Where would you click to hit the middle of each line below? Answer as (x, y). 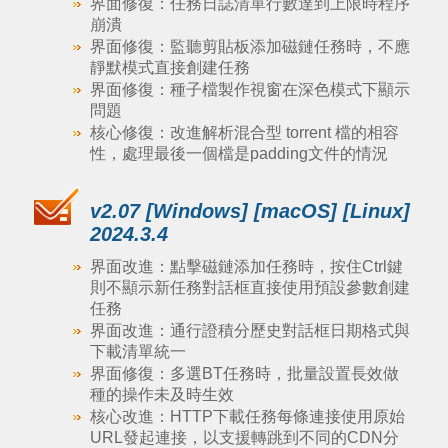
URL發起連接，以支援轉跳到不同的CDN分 (244, 437)
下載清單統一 (137, 351)
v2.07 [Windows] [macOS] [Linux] (249, 211)
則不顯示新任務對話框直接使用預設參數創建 (249, 287)
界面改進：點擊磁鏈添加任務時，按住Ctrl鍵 (246, 266)
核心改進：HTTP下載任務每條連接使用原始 (247, 416)
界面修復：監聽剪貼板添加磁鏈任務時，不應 (249, 46)
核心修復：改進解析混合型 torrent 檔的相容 (244, 132)
